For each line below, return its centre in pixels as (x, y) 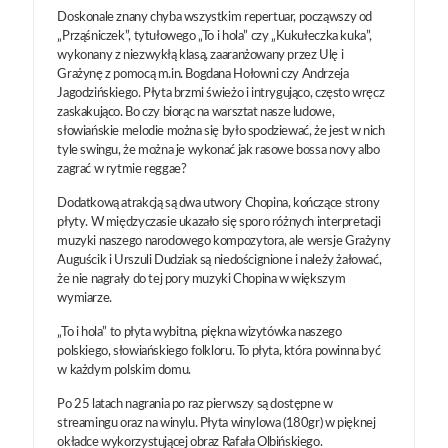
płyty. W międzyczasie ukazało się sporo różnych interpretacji (219, 222)
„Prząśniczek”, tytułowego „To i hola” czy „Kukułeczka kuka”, (214, 36)
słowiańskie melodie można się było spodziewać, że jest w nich (221, 131)
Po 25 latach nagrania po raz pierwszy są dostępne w (195, 404)
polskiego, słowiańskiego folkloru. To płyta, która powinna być (219, 351)
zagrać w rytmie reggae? (122, 169)
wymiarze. (84, 298)
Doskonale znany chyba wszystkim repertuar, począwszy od (214, 17)
